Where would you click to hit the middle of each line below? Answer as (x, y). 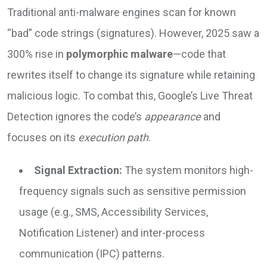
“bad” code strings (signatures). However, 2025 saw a (133, 33)
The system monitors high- (188, 170)
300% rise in (37, 54)
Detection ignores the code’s (76, 117)
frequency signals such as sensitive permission (133, 191)
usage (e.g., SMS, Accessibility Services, (114, 212)
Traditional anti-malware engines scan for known (122, 12)
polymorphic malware (119, 54)
